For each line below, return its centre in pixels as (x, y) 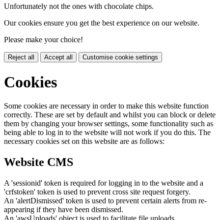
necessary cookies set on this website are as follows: (84, 141)
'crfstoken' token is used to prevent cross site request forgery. (97, 192)
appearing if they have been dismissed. (64, 209)
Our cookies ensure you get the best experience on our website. (102, 23)
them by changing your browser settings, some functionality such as (109, 124)
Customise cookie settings (120, 57)
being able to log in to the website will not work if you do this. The (107, 133)
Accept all (58, 57)
